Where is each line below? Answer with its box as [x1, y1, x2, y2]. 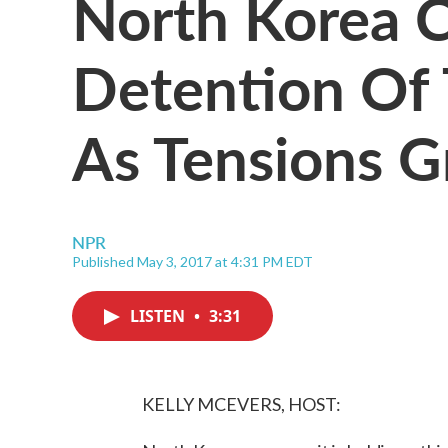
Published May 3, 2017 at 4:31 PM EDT [72, 253, 313, 270]
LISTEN [130, 305, 189, 327]
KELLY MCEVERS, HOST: [142, 393, 341, 415]
